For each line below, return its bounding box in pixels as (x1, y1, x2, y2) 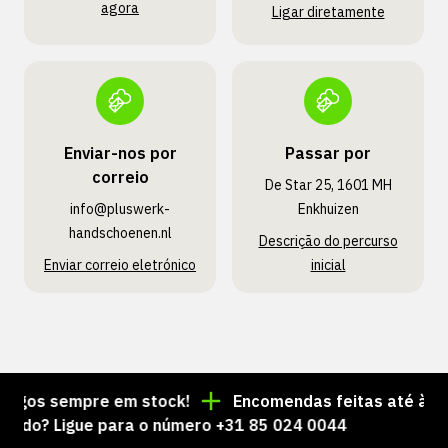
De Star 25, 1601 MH (264, 176, 392, 194)
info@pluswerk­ (70, 200, 170, 218)
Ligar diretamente (271, 3, 385, 21)
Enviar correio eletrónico (44, 256, 196, 274)
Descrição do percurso (258, 232, 398, 250)
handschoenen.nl (68, 224, 172, 242)
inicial (310, 256, 346, 274)
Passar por (285, 143, 371, 163)
